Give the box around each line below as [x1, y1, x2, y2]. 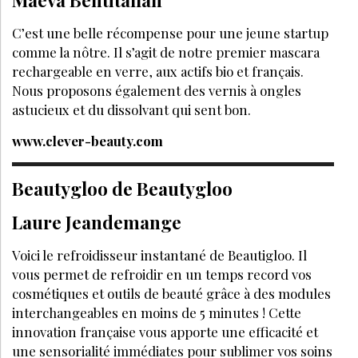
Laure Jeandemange [12, 210, 181, 235]
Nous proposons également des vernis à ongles [12, 82, 301, 100]
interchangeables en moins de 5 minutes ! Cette [12, 304, 301, 322]
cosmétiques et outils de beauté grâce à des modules [12, 284, 331, 303]
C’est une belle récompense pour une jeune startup [12, 24, 328, 42]
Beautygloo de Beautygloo [12, 177, 233, 201]
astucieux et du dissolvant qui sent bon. [12, 101, 251, 119]
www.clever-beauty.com [12, 132, 163, 150]
